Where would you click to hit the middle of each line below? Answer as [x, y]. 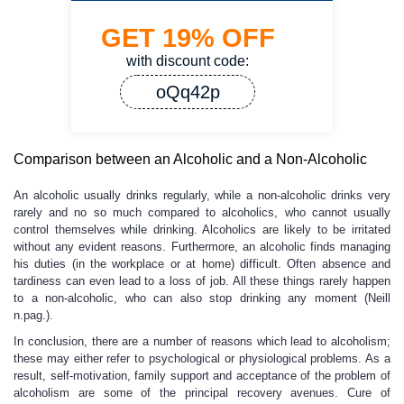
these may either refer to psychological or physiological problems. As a [202, 358]
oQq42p [188, 92]
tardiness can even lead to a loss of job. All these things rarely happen [202, 281]
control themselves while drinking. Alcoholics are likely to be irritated [202, 230]
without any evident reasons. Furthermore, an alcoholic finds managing [202, 247]
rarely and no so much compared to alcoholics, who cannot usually [202, 212]
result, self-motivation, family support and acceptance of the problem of [202, 376]
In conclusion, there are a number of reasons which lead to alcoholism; [202, 341]
